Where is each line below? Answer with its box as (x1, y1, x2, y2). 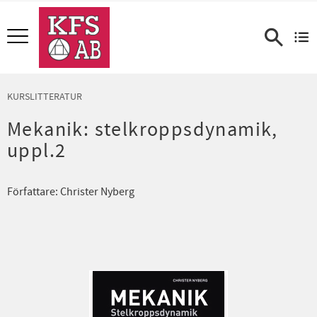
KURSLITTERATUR (7, 89, 82, 103)
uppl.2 (7, 137, 67, 164)
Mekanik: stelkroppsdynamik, (7, 116, 278, 143)
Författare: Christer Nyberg (7, 184, 134, 199)
